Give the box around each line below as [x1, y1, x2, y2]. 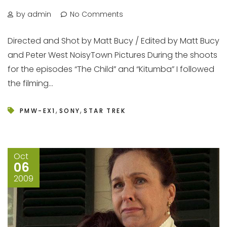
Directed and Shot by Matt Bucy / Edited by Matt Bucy [8, 34, 219, 47]
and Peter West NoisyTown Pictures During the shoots [8, 49, 217, 61]
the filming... [8, 77, 53, 89]
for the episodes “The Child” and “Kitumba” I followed [8, 63, 214, 75]
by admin [16, 9, 51, 19]
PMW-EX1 [20, 106, 56, 115]
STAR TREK [84, 106, 126, 115]
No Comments [70, 9, 123, 19]
